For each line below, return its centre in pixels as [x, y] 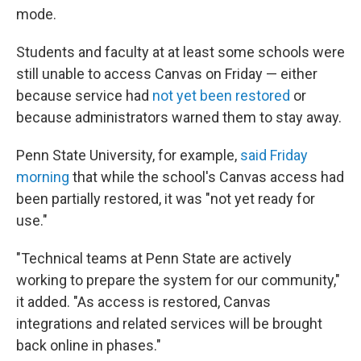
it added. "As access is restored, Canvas [143, 302]
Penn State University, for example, [128, 155]
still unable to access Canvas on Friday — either [167, 74]
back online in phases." [89, 345]
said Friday [274, 155]
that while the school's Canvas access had [207, 177]
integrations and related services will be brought [169, 324]
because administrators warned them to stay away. [179, 117]
